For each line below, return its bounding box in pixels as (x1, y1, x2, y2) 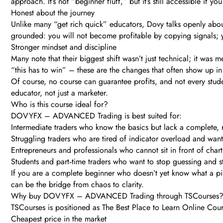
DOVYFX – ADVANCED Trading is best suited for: (11, 110, 182, 122)
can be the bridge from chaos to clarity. (11, 179, 144, 191)
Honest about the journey (11, 7, 95, 19)
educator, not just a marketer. (11, 87, 108, 99)
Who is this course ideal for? (11, 99, 108, 111)
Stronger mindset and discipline (11, 41, 116, 53)
